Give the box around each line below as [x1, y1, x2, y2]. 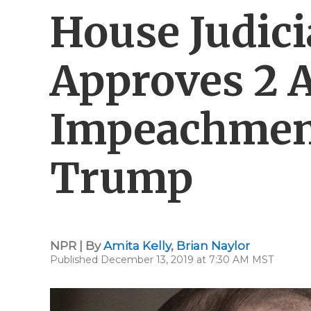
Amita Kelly [103, 239, 171, 253]
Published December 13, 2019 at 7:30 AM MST [50, 253, 274, 266]
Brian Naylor [176, 239, 250, 253]
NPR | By [50, 239, 103, 253]
